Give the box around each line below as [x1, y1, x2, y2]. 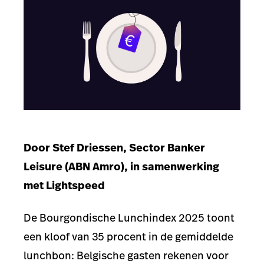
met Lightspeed [24, 178, 105, 193]
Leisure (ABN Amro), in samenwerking [24, 159, 219, 174]
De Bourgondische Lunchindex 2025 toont [24, 210, 235, 225]
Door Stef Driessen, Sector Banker [24, 140, 205, 155]
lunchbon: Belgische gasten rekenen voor [24, 247, 229, 263]
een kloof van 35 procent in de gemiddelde [24, 229, 233, 244]
